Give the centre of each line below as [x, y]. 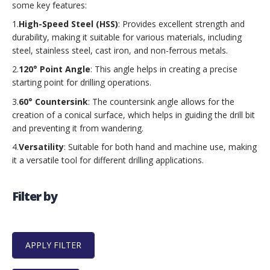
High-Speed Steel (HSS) [68, 24]
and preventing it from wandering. [78, 128]
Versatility [41, 146]
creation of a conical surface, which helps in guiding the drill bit [133, 115]
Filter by [35, 196]
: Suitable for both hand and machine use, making [160, 146]
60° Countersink [53, 101]
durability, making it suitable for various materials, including [127, 37]
